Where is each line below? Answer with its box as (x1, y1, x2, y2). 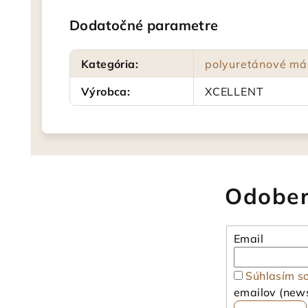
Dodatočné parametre (69, 16, 219, 34)
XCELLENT (205, 85, 264, 98)
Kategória (81, 57, 135, 71)
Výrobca (81, 85, 127, 98)
